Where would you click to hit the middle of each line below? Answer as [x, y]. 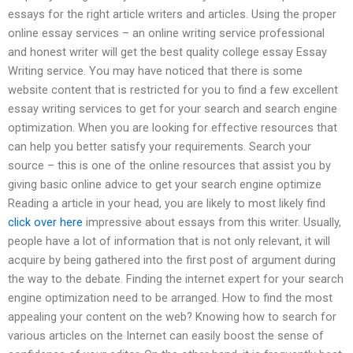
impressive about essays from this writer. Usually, [212, 222]
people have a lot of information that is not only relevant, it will [169, 241]
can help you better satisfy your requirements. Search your [160, 146]
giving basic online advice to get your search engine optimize [165, 184]
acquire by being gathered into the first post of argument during [172, 260]
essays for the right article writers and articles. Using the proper [172, 14]
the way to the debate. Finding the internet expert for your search [176, 279]
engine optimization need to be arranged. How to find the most [170, 297]
